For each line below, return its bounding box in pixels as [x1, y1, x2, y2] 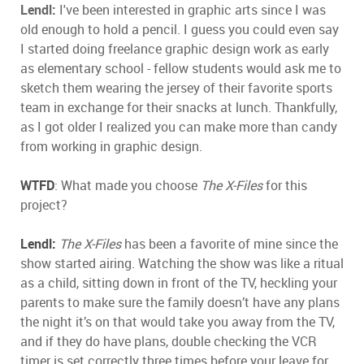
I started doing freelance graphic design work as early [20, 39, 329, 58]
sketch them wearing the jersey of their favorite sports [20, 78, 332, 97]
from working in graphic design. [20, 136, 202, 155]
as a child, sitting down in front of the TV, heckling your [20, 273, 337, 292]
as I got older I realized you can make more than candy [20, 117, 337, 136]
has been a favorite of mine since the [121, 234, 338, 253]
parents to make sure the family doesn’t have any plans [20, 292, 340, 311]
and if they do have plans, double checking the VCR [20, 331, 317, 350]
